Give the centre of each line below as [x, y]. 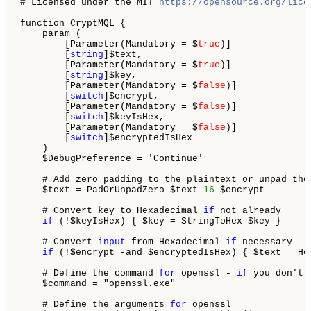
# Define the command [90, 274]
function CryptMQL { [73, 24]
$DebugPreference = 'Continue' [112, 159]
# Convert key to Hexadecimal [112, 211]
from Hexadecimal [176, 242]
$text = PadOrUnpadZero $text [112, 190]
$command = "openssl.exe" [98, 284]
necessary [264, 242]
